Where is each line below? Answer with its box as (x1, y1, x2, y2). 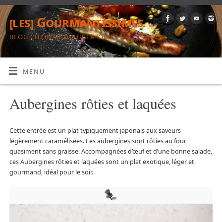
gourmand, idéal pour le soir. (9, 168, 93, 177)
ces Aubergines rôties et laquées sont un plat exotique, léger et (9, 158, 194, 166)
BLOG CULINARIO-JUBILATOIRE (9, 32, 114, 41)
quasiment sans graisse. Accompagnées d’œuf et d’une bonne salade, (9, 147, 212, 156)
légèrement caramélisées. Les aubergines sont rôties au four (9, 137, 186, 146)
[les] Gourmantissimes (9, 13, 143, 31)
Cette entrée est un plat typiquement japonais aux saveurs (9, 126, 181, 135)
